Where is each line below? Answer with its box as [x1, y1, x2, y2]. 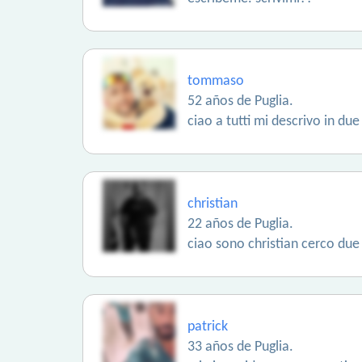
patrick [187, 319, 228, 335]
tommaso [187, 74, 244, 89]
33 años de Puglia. [187, 339, 293, 355]
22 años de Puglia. [187, 217, 293, 232]
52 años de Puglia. [187, 94, 293, 109]
